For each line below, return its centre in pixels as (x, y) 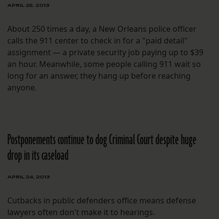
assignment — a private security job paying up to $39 (105, 53)
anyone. (22, 88)
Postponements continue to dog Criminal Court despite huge (102, 140)
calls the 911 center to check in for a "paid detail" (98, 41)
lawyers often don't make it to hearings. (81, 212)
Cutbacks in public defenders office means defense (102, 201)
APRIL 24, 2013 (29, 177)
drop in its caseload (38, 156)
